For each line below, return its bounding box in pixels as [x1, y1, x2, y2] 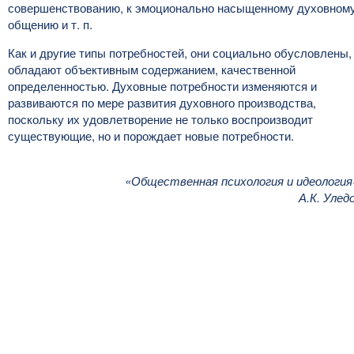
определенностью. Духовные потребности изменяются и [8, 77, 317, 94]
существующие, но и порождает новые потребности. [8, 127, 294, 144]
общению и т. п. [8, 16, 92, 32]
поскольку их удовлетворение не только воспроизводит [8, 111, 313, 127]
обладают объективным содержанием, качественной [8, 61, 296, 77]
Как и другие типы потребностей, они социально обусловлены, [8, 44, 352, 61]
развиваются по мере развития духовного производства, [8, 94, 316, 111]
